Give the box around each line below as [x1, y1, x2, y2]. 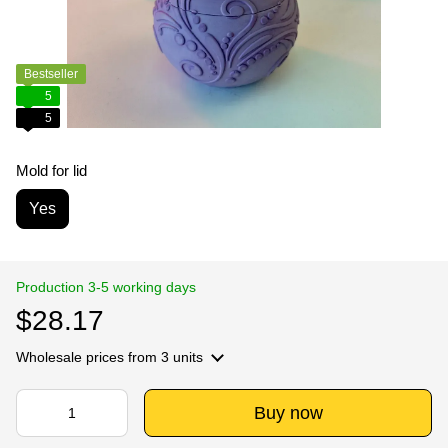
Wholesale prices [16, 348, 124, 365]
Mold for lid [16, 161, 87, 179]
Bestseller [24, 66, 78, 81]
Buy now [253, 402, 323, 423]
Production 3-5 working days [16, 278, 196, 295]
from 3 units [124, 348, 203, 365]
